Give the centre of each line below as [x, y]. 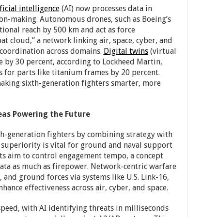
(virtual [162, 51]
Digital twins [126, 51]
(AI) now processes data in [106, 8]
